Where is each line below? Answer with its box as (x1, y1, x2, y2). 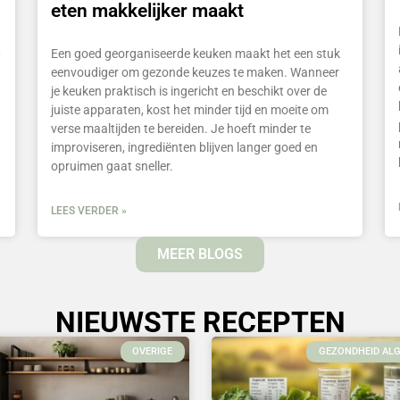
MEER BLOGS (157, 245, 243, 262)
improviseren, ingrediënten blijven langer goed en (51, 139, 319, 154)
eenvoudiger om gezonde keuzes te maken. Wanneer (51, 64, 340, 79)
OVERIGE (132, 346, 173, 358)
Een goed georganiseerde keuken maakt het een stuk (51, 46, 341, 61)
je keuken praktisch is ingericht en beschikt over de (51, 83, 328, 98)
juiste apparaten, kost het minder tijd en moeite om (51, 102, 329, 117)
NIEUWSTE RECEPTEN (54, 304, 346, 339)
